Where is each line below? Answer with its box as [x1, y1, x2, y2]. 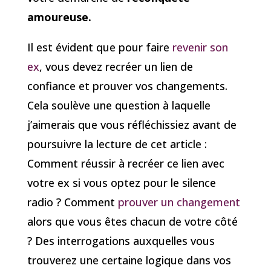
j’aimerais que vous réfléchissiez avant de [27, 117, 237, 132]
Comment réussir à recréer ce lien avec [27, 156, 224, 171]
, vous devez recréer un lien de [39, 59, 193, 74]
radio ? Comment [27, 195, 118, 210]
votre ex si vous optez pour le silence [27, 175, 216, 191]
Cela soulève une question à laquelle [27, 98, 211, 113]
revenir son [172, 40, 228, 55]
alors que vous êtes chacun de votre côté [27, 214, 238, 229]
